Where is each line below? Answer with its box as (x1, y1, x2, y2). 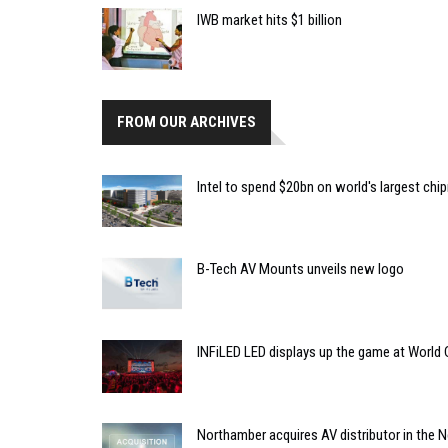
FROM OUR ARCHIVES (117, 112, 256, 131)
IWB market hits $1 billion (197, 10, 342, 29)
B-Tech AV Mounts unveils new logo (197, 259, 404, 278)
